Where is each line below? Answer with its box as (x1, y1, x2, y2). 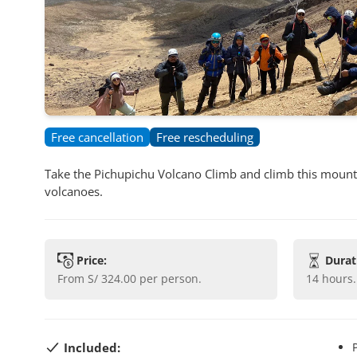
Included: (64, 339, 120, 355)
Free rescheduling (156, 129, 253, 145)
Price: (76, 253, 107, 268)
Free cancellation (51, 129, 143, 145)
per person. (139, 271, 202, 286)
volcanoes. (45, 183, 103, 199)
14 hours (312, 271, 353, 286)
